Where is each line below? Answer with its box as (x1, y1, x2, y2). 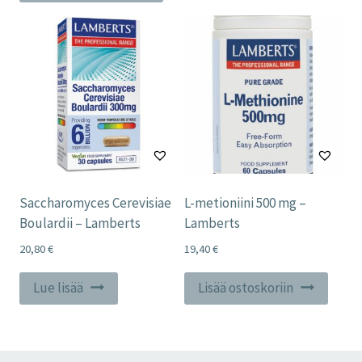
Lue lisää (33, 279, 83, 297)
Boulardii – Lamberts (19, 213, 141, 232)
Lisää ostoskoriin (198, 279, 293, 297)
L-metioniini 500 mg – (184, 193, 306, 212)
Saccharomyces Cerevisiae (19, 193, 171, 212)
